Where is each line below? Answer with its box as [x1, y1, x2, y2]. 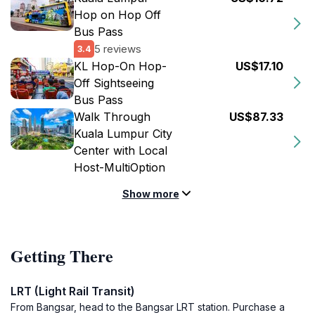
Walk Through [74, 110, 150, 124]
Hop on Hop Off [74, 8, 161, 22]
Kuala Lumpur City [74, 127, 172, 141]
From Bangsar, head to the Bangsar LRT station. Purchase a [11, 301, 285, 313]
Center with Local [74, 143, 167, 157]
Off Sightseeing [74, 76, 154, 90]
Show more [122, 188, 179, 200]
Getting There [11, 243, 113, 268]
